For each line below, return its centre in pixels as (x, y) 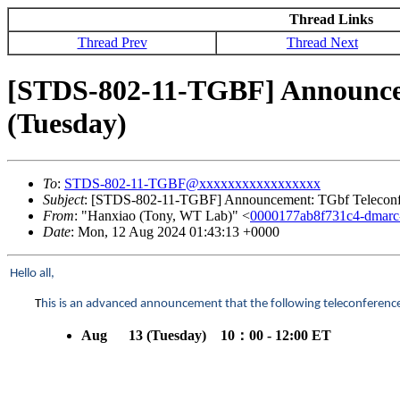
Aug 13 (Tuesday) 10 (158, 335)
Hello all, (32, 273)
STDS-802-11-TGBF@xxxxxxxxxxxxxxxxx (192, 183)
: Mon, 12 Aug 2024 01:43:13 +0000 (175, 231)
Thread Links (331, 19)
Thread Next (322, 42)
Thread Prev (112, 42)
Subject (63, 199)
